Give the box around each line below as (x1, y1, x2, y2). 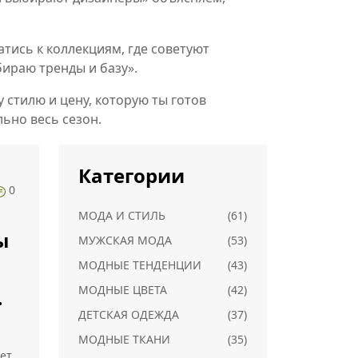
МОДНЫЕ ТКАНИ (78, 332, 170, 347)
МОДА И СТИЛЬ (78, 208, 165, 223)
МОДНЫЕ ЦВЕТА (78, 282, 167, 297)
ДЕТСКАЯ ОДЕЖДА (78, 307, 179, 322)
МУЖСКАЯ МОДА (78, 233, 172, 248)
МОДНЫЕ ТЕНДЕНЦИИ (78, 257, 201, 272)
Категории (78, 162, 185, 189)
